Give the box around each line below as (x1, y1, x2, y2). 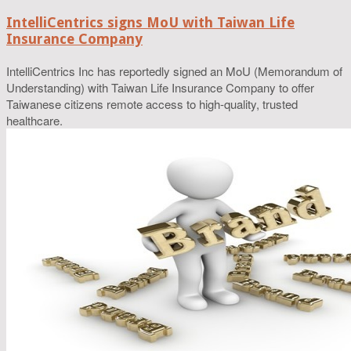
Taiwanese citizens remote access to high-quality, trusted (6, 96, 298, 113)
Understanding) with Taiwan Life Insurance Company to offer (6, 79, 314, 96)
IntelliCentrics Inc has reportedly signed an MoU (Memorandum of (6, 63, 342, 80)
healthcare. (6, 112, 63, 129)
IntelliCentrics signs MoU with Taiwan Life (6, 14, 295, 31)
